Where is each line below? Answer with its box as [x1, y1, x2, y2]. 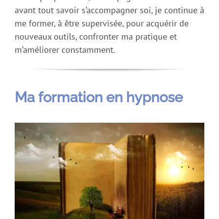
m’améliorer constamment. [15, 44, 115, 56]
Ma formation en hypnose [15, 89, 183, 106]
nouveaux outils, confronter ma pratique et [15, 31, 177, 43]
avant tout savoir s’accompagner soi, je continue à [15, 4, 204, 16]
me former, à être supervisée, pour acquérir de [15, 18, 189, 29]
